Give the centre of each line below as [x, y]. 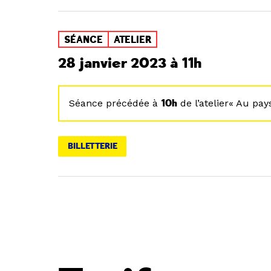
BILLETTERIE [92, 146]
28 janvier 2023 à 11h [130, 63]
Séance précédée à [115, 103]
